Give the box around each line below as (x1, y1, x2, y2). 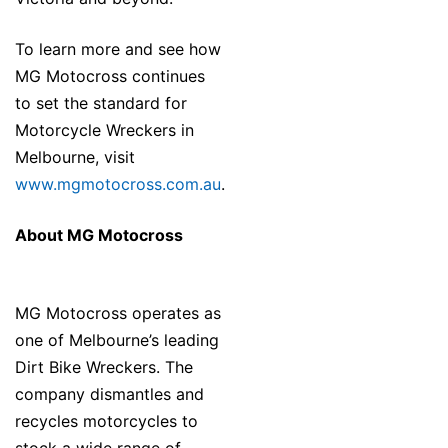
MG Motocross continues (15, 66, 205, 87)
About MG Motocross (15, 225, 183, 246)
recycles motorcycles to (15, 411, 198, 432)
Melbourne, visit (15, 147, 135, 168)
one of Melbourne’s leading (15, 330, 219, 351)
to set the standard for (15, 93, 187, 114)
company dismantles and (15, 384, 204, 405)
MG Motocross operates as (15, 303, 221, 324)
